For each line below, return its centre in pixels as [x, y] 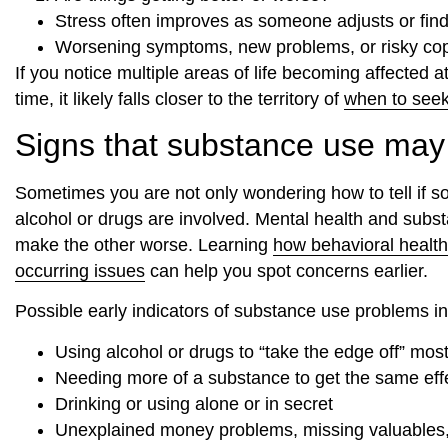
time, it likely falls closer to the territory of [179, 98]
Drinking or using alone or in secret [194, 403]
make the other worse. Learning [144, 245]
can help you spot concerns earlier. [286, 271]
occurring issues [80, 271]
